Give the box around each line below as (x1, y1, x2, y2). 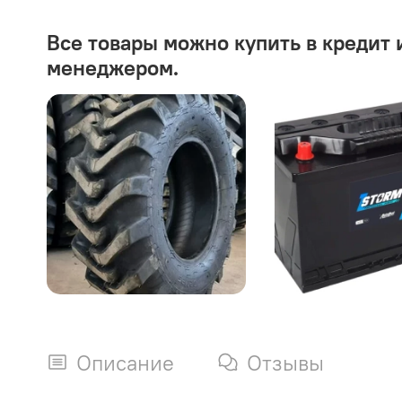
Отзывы (247, 349, 324, 377)
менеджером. (47, 54, 179, 82)
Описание (76, 349, 174, 377)
